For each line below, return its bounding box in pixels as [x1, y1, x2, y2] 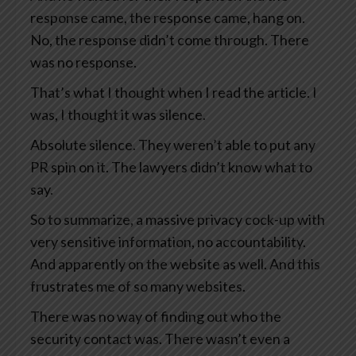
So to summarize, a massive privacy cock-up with [30, 211, 325, 229]
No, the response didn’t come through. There [30, 31, 309, 49]
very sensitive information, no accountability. [30, 233, 306, 251]
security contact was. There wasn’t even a [30, 330, 290, 348]
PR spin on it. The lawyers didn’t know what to [30, 158, 312, 176]
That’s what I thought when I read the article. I [30, 83, 317, 102]
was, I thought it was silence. [30, 106, 206, 124]
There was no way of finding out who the [30, 308, 281, 326]
